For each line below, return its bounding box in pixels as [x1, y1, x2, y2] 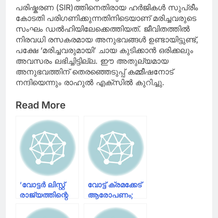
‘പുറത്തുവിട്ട [88, 200, 131, 210]
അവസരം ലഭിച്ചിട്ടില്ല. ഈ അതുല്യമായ [16, 55, 168, 66]
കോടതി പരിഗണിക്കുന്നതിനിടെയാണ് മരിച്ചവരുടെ [16, 13, 196, 23]
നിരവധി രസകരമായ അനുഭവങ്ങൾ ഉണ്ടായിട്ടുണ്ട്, [16, 34, 199, 44]
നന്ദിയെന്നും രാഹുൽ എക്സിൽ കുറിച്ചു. [16, 77, 164, 87]
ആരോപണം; [88, 190, 133, 200]
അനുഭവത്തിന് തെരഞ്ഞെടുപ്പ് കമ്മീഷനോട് [16, 66, 173, 76]
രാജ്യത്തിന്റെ [19, 190, 68, 200]
